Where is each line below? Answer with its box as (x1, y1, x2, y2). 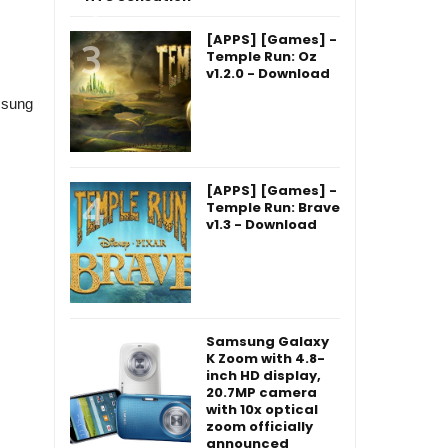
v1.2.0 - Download (206, 64, 330, 83)
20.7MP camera (206, 383, 317, 402)
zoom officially (206, 417, 313, 436)
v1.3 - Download (206, 215, 317, 234)
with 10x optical (206, 400, 318, 419)
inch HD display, (206, 366, 321, 385)
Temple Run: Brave (206, 198, 340, 217)
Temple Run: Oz (206, 47, 317, 66)
